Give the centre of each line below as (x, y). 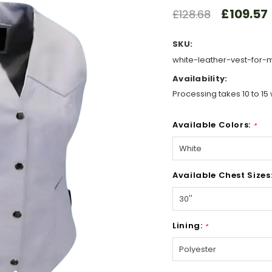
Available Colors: (213, 125)
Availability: (200, 78)
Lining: (189, 225)
